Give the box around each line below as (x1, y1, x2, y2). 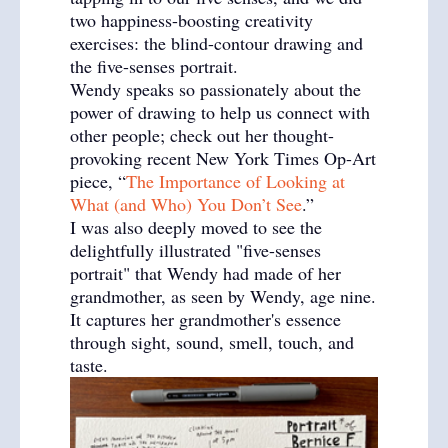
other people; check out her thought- (70, 123, 334, 147)
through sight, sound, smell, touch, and (70, 330, 354, 354)
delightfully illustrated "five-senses (70, 238, 321, 262)
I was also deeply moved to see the (70, 215, 322, 239)
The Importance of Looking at (126, 169, 345, 193)
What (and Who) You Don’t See (70, 192, 302, 216)
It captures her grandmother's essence (70, 307, 341, 331)
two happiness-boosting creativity (70, 8, 313, 32)
